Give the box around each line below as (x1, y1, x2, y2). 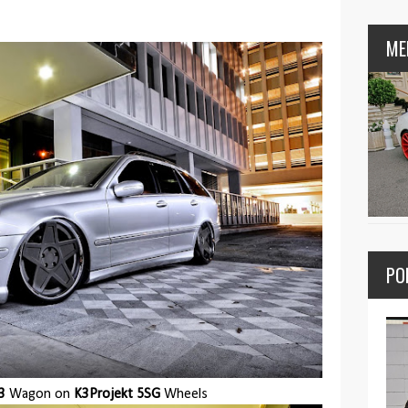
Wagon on (5, 386, 74, 402)
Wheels (160, 386, 208, 402)
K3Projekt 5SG (74, 386, 160, 402)
